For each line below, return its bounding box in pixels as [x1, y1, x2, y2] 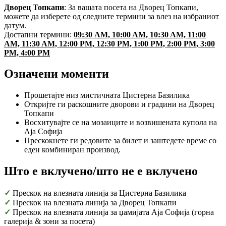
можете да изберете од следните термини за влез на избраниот [4, 12, 219, 21]
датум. [4, 21, 26, 30]
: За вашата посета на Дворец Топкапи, [64, 3, 198, 12]
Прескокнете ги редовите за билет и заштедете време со [24, 136, 216, 145]
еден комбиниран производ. [24, 145, 121, 154]
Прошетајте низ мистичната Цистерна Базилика [24, 91, 190, 100]
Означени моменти [4, 67, 109, 81]
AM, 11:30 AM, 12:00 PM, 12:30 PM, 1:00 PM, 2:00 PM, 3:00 [4, 39, 215, 48]
